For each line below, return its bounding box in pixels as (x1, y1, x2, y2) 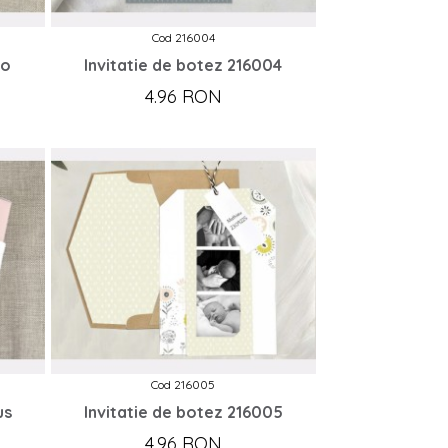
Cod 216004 (151, 30, 215, 46)
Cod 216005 (151, 377, 216, 393)
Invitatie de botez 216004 (84, 55, 283, 76)
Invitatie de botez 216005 (83, 402, 283, 423)
